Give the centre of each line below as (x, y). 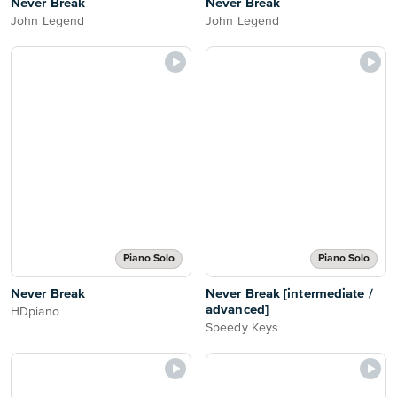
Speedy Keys (242, 328)
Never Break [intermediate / (289, 294)
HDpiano (35, 312)
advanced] (237, 310)
